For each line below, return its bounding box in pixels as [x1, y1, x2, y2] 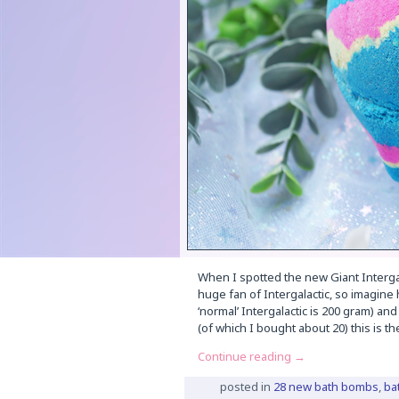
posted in [219, 379, 271, 395]
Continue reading [197, 348, 294, 365]
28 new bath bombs [273, 379, 379, 395]
